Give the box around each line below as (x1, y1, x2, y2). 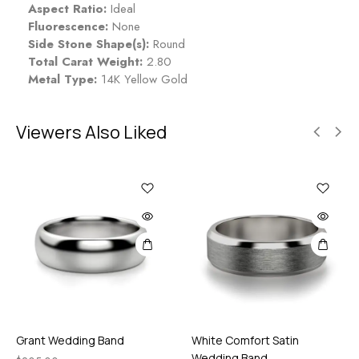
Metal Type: (28, 70, 97, 88)
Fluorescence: (28, 17, 108, 35)
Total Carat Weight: (28, 52, 143, 71)
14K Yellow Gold (97, 70, 188, 88)
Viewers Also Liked (16, 119, 167, 144)
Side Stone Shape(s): (28, 34, 149, 53)
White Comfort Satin (192, 332, 299, 348)
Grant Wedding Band (16, 332, 124, 348)
